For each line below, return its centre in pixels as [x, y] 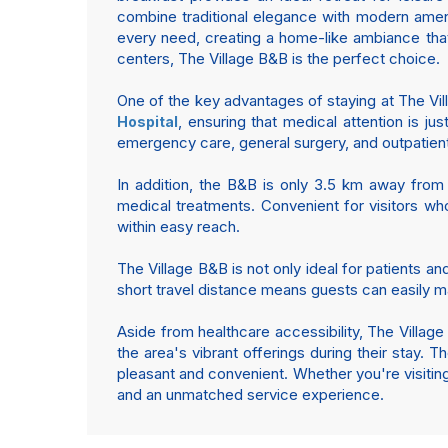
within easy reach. [178, 226]
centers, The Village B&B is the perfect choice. [278, 58]
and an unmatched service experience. [250, 394]
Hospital [147, 121]
